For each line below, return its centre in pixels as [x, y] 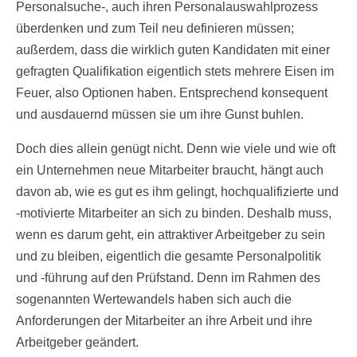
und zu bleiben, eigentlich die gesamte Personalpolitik [169, 257]
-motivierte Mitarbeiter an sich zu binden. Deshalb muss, [174, 214]
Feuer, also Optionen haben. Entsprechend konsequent [172, 93]
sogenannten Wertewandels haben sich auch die [154, 300]
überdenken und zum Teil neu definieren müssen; [155, 29]
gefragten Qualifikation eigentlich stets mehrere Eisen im [175, 72]
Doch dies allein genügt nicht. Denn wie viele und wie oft [176, 149]
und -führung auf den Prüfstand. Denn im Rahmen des [168, 278]
